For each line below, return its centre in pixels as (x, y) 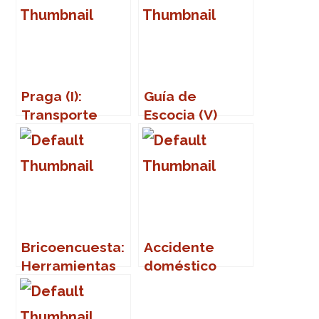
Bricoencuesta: (73, 247)
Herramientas (69, 265)
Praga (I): (52, 96)
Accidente (179, 247)
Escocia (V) (181, 114)
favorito (171, 284)
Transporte (60, 114)
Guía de (171, 96)
